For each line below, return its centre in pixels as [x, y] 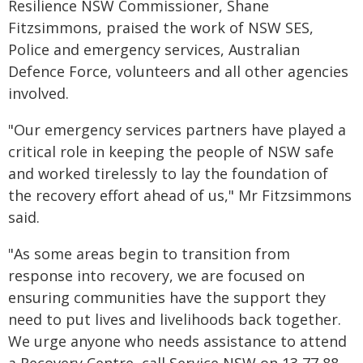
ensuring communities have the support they [167, 297]
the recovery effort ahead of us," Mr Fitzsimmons [180, 195]
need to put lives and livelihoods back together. [175, 319]
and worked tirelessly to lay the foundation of [168, 173]
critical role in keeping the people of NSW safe [171, 152]
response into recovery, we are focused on [156, 275]
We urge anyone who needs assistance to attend [177, 341]
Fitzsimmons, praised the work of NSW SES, [161, 28]
